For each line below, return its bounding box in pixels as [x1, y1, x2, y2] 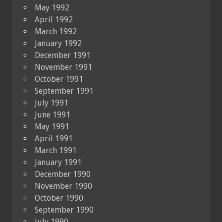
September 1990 [35, 205, 94, 215]
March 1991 [35, 145, 77, 155]
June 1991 [35, 110, 70, 119]
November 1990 [35, 181, 92, 191]
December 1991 [35, 50, 91, 60]
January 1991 [35, 157, 82, 167]
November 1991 [35, 62, 92, 72]
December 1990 [35, 169, 91, 179]
